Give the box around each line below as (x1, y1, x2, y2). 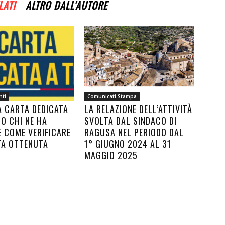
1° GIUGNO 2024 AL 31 (84, 137, 171, 150)
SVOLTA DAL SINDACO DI (84, 114, 177, 127)
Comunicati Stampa (87, 93, 137, 100)
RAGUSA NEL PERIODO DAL (84, 126, 184, 139)
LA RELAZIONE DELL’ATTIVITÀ (84, 102, 192, 116)
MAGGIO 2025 (84, 149, 138, 162)
